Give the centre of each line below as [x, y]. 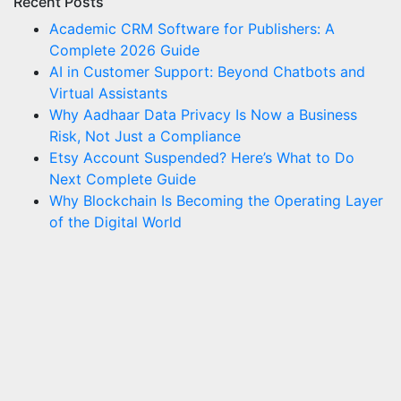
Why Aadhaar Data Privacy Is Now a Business [203, 115]
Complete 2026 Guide [124, 51]
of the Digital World [115, 222]
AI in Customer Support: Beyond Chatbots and [207, 72]
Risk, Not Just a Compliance [145, 137]
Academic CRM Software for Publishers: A [192, 29]
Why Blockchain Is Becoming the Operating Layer [216, 201]
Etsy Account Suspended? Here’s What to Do [202, 158]
